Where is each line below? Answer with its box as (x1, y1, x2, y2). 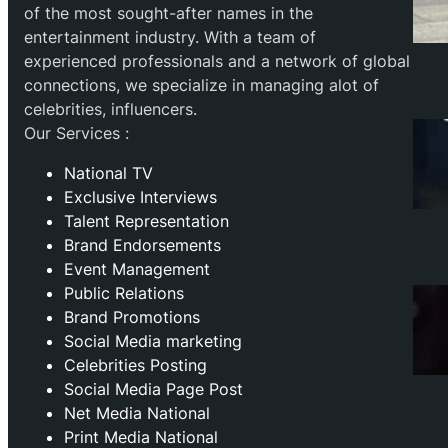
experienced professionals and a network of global (24, 51, 410, 72)
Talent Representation (64, 211, 229, 232)
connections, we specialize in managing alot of (24, 75, 379, 96)
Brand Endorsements (64, 235, 221, 256)
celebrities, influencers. (24, 99, 197, 120)
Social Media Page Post (64, 379, 243, 400)
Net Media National (64, 403, 210, 424)
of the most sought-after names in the (24, 3, 313, 24)
